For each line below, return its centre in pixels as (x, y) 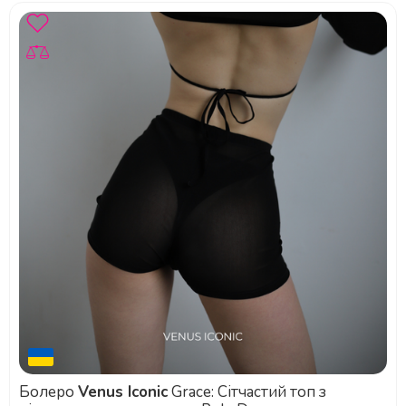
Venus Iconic (123, 392)
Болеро (48, 392)
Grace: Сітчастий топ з (247, 392)
